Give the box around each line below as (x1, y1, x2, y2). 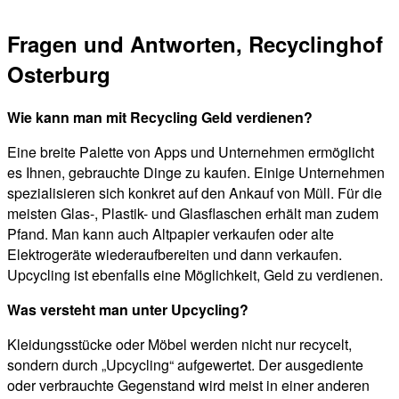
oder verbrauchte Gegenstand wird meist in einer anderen (7, 375, 370, 396)
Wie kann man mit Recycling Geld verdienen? (7, 107, 313, 128)
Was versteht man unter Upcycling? (7, 299, 248, 321)
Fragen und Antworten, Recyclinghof (7, 28, 383, 60)
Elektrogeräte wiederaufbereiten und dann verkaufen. (7, 244, 342, 265)
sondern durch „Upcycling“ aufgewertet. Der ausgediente (7, 354, 363, 376)
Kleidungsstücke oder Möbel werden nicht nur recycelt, (7, 334, 352, 355)
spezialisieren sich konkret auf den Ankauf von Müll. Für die (7, 183, 382, 204)
